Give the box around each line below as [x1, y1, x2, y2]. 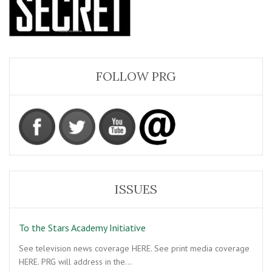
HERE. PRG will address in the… [19, 256, 132, 267]
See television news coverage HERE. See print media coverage [19, 243, 250, 254]
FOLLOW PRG [96, 69, 176, 84]
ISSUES [115, 182, 157, 197]
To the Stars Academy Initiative [19, 222, 146, 234]
